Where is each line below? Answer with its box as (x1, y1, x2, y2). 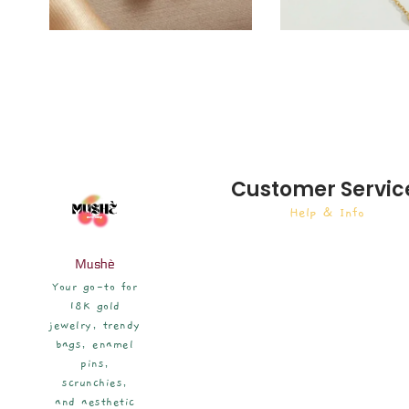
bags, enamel (56, 337, 134, 351)
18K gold (68, 299, 121, 312)
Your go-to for (52, 279, 138, 293)
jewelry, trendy (49, 318, 141, 331)
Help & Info (288, 204, 364, 220)
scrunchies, (62, 375, 128, 389)
